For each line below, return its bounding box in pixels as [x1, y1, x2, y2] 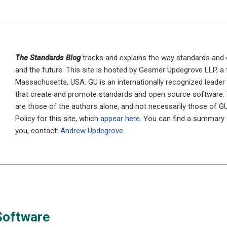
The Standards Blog [15, 53, 81, 62]
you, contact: [15, 126, 61, 135]
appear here [100, 113, 140, 123]
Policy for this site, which [15, 113, 101, 123]
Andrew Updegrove [60, 126, 124, 135]
